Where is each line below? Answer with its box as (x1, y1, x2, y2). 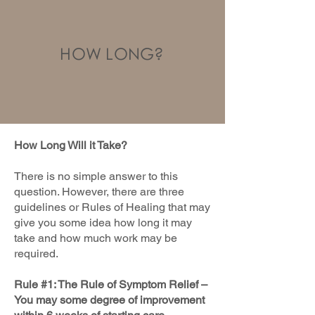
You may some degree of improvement (14, 292, 205, 307)
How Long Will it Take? (14, 138, 127, 152)
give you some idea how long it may (14, 215, 192, 229)
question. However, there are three (14, 184, 184, 198)
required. (14, 246, 58, 260)
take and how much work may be (14, 231, 177, 245)
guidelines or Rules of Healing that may (14, 200, 210, 214)
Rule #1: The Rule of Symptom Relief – (14, 277, 207, 291)
